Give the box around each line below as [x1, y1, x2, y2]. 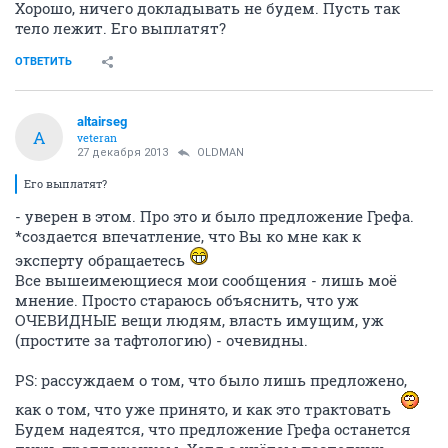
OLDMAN [197, 146, 244, 159]
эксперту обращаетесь [15, 250, 189, 270]
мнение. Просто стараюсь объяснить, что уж [15, 290, 359, 310]
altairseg [77, 114, 127, 129]
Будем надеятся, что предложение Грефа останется [15, 419, 411, 439]
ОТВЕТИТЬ [15, 55, 72, 68]
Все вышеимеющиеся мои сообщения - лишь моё [15, 270, 397, 290]
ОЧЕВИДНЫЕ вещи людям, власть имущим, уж [15, 310, 384, 330]
